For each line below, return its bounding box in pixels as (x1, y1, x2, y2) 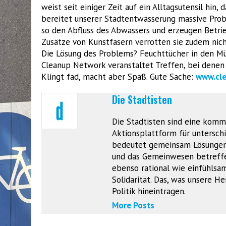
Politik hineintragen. (112, 185, 186, 197)
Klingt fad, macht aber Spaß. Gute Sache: (41, 71, 196, 82)
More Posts (112, 199, 154, 211)
